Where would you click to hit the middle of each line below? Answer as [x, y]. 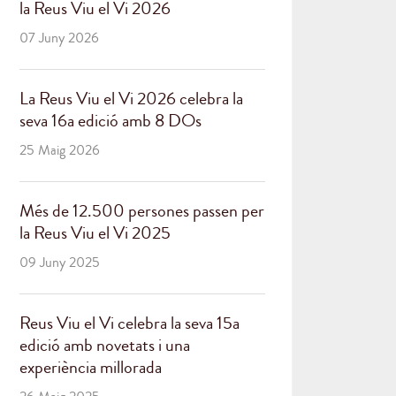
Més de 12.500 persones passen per [142, 211]
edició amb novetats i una [105, 345]
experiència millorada [91, 367]
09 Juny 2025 [60, 263]
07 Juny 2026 [59, 38]
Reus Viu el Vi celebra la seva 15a [129, 323]
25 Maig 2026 [60, 150]
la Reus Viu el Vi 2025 [95, 233]
